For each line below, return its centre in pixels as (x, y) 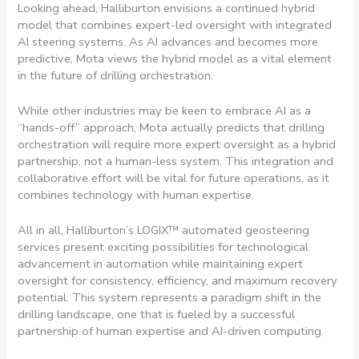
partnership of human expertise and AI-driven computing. (171, 331)
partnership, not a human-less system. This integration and (176, 161)
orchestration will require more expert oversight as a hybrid (177, 144)
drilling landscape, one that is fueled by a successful (157, 315)
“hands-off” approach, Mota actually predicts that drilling (171, 127)
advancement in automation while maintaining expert (161, 264)
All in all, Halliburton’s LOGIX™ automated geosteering (164, 230)
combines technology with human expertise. (138, 194)
